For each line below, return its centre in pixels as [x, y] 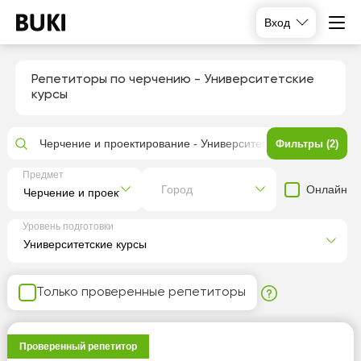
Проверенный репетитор [78, 346]
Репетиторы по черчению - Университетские [172, 80]
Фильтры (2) [307, 143]
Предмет [43, 175]
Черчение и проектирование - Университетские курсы [181, 143]
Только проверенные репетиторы [141, 292]
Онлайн [327, 189]
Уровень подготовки [68, 226]
